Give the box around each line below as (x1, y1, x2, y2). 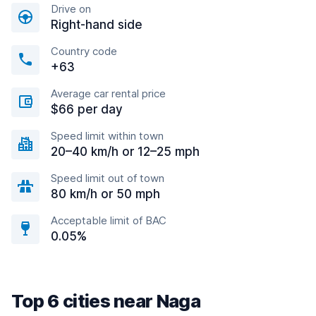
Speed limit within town (51, 129, 164, 142)
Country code (51, 44, 117, 58)
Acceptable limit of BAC (51, 214, 166, 227)
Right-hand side (51, 18, 142, 32)
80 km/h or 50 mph (51, 187, 160, 201)
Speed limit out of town (51, 171, 164, 185)
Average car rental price (51, 87, 166, 100)
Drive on (51, 2, 91, 16)
